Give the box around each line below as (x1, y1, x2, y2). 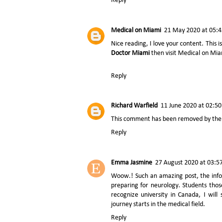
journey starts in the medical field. (111, 200, 205, 208)
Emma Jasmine (111, 159, 152, 166)
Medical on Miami (111, 26, 161, 34)
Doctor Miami (111, 49, 150, 57)
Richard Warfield (111, 102, 158, 110)
